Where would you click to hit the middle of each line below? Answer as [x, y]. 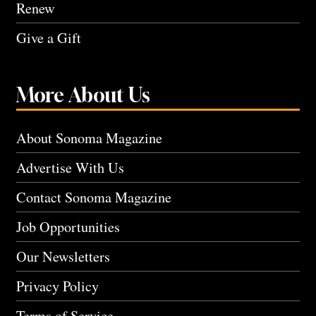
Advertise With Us [70, 167]
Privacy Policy [57, 286]
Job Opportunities [68, 226]
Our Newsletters [63, 256]
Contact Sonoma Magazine [94, 197]
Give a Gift [49, 37]
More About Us [83, 95]
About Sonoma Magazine [89, 138]
